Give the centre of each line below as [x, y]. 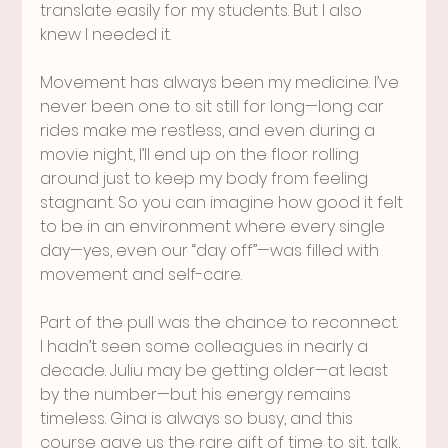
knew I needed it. [106, 34]
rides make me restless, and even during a [210, 130]
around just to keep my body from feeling [206, 178]
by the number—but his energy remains [198, 394]
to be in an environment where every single [215, 226]
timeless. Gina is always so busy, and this [199, 418]
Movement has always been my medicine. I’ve [222, 82]
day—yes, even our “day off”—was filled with [212, 250]
